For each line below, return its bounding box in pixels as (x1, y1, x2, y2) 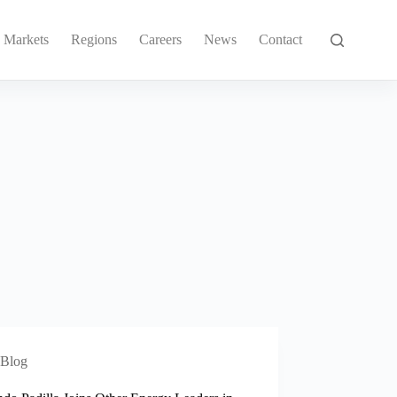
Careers (138, 32, 182, 47)
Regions (70, 32, 117, 47)
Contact (258, 32, 302, 47)
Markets (3, 32, 49, 47)
